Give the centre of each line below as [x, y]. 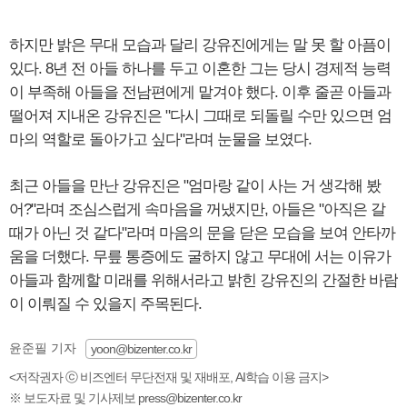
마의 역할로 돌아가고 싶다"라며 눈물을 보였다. [160, 140]
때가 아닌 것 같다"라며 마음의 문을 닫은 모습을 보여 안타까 [202, 233]
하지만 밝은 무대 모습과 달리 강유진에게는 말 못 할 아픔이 [200, 45]
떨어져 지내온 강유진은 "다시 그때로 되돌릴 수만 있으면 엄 [200, 116]
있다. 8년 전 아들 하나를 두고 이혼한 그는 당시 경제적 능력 [200, 69]
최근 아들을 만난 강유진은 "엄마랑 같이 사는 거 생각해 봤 [195, 186]
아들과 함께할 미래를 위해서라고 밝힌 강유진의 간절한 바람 [203, 281]
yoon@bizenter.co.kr [141, 349]
